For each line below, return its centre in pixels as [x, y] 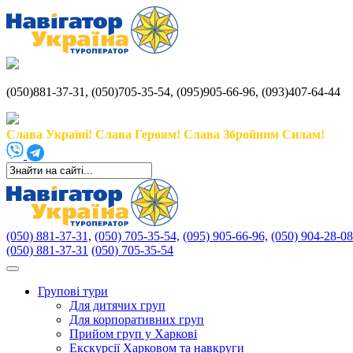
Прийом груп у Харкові [133, 333]
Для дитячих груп [117, 305]
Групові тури [73, 291]
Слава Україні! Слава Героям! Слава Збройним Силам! [165, 134]
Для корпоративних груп [137, 319]
